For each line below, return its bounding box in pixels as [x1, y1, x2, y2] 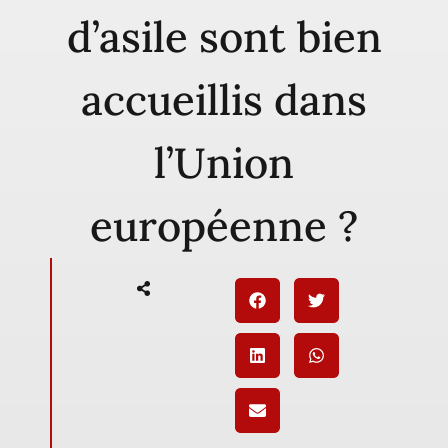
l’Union [154, 136, 294, 190]
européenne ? [90, 199, 358, 253]
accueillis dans [81, 73, 367, 127]
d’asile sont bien [66, 10, 382, 64]
